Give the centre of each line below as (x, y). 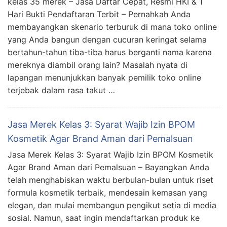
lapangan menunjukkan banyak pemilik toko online (104, 77)
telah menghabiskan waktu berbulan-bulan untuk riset (110, 180)
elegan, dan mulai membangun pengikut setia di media (112, 205)
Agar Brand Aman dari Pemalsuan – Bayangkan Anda (108, 167)
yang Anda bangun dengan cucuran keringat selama (107, 39)
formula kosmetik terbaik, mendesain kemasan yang (107, 192)
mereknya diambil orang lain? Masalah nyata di (98, 65)
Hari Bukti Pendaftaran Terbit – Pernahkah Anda (99, 14)
